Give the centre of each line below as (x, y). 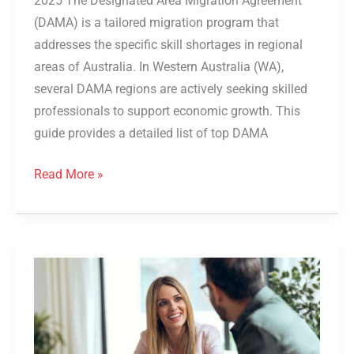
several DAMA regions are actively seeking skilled (171, 90)
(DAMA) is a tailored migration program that (157, 23)
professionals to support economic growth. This (168, 112)
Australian (62, 290)
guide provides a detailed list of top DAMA (151, 134)
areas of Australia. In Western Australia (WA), (159, 68)
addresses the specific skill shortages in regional (169, 45)
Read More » (69, 174)
